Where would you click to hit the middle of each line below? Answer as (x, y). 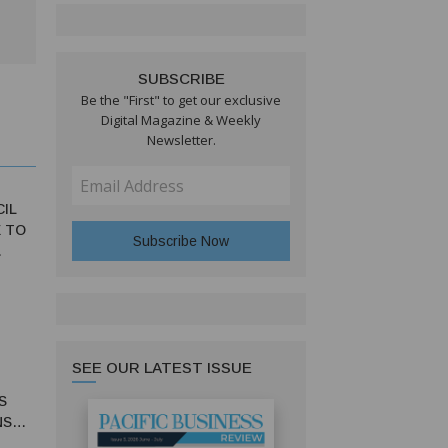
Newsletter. (181, 140)
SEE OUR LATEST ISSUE (162, 368)
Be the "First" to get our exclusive (181, 100)
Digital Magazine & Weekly (181, 120)
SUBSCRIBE (181, 79)
